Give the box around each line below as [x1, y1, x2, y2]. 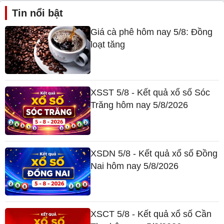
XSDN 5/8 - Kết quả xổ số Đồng [90, 148, 218, 158]
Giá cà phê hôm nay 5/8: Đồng [90, 27, 213, 37]
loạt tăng [90, 39, 125, 50]
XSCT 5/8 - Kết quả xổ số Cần [90, 209, 212, 219]
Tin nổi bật [12, 7, 63, 19]
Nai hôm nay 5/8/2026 [90, 160, 179, 171]
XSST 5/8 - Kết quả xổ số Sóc [90, 87, 210, 98]
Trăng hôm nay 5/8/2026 [90, 100, 188, 110]
